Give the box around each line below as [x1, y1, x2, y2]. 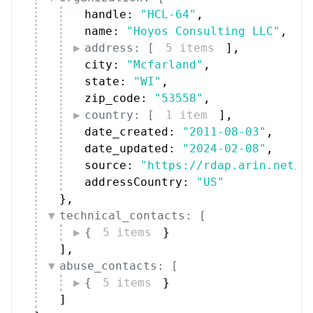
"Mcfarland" [126, 57, 203, 71]
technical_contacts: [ [59, 208, 206, 222]
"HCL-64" [140, 7, 196, 21]
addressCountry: [85, 175, 196, 189]
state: [85, 74, 133, 88]
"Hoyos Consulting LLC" [126, 24, 280, 38]
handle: [85, 7, 140, 21]
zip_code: [85, 91, 154, 105]
